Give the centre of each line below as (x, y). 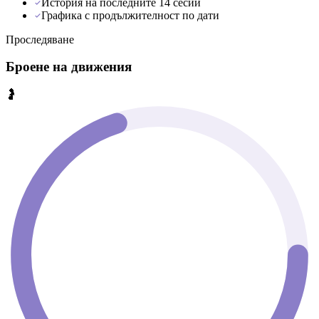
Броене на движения (69, 67)
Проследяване (40, 39)
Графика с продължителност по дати (130, 15)
